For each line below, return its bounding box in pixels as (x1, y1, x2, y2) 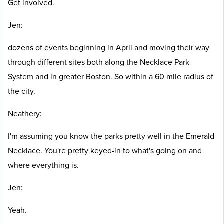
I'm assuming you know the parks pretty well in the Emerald (8, 130, 214, 142)
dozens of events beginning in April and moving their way (8, 42, 209, 53)
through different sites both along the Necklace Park (8, 56, 189, 68)
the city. (8, 85, 37, 97)
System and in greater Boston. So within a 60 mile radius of (8, 71, 213, 82)
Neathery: (8, 108, 42, 119)
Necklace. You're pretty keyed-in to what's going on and (8, 145, 202, 156)
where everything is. (8, 159, 81, 171)
